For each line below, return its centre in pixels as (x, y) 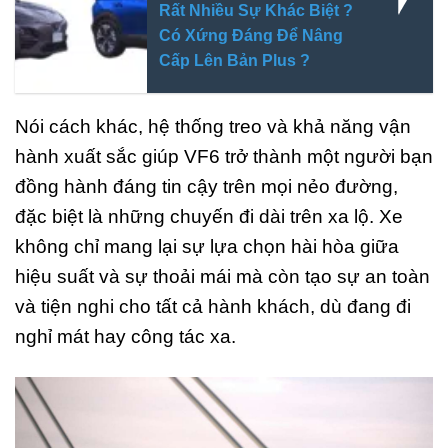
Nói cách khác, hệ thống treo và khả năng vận (213, 127)
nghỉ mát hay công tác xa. (125, 337)
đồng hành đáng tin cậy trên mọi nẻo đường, (206, 187)
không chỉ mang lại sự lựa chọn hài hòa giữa (207, 247)
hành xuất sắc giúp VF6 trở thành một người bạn (224, 157)
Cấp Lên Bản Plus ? (234, 60)
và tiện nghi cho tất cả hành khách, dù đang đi (213, 307)
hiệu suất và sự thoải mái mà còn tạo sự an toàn (222, 277)
